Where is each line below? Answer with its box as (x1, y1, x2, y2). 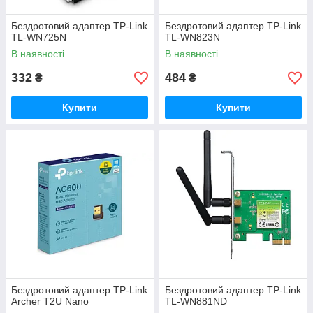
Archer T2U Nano (11, 296, 89, 307)
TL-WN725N (11, 31, 66, 43)
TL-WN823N (165, 31, 220, 43)
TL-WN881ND (165, 296, 227, 307)
